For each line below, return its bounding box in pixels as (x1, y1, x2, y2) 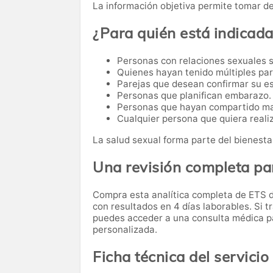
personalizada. (93, 223, 157, 235)
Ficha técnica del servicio (93, 247, 269, 266)
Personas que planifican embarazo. (117, 89, 271, 101)
